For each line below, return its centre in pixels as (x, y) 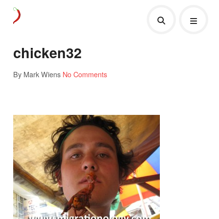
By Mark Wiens (37, 74)
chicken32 (47, 52)
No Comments (85, 74)
